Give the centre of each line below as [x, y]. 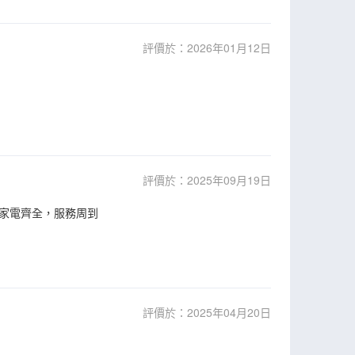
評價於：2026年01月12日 [207, 48]
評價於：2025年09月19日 [207, 180]
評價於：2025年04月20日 [207, 312]
